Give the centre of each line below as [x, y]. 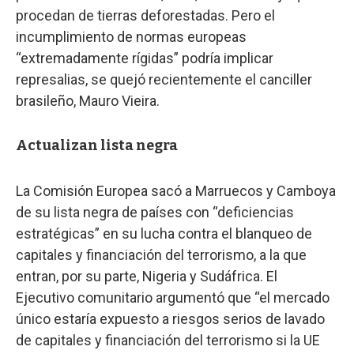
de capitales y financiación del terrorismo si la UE [168, 340]
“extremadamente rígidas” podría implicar [145, 58]
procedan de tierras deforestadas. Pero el [145, 15]
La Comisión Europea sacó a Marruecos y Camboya [176, 190]
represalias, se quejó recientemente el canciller [164, 79]
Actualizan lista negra [97, 145]
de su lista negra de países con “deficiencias [155, 212]
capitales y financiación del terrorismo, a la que [161, 254]
